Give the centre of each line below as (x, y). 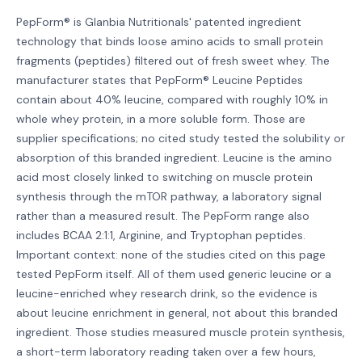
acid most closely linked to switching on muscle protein (164, 177)
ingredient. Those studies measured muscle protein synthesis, (181, 332)
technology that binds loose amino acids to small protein (170, 41)
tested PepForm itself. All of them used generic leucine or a (174, 274)
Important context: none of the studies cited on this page (171, 255)
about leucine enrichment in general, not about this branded (177, 313)
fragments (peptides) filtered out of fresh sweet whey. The (173, 61)
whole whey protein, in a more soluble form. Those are (161, 119)
